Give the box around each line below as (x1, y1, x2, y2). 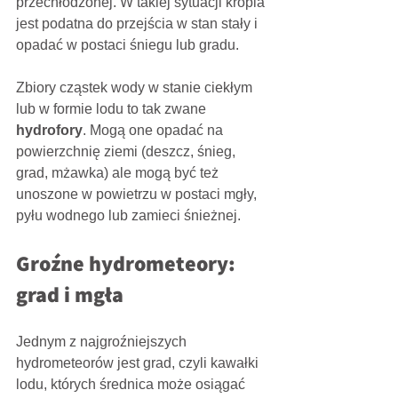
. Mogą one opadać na (83, 122, 227, 138)
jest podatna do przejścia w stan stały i (16, 15, 261, 31)
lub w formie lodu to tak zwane (16, 100, 210, 116)
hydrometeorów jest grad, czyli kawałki (16, 354, 262, 370)
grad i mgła (16, 279, 123, 308)
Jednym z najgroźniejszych (16, 333, 190, 349)
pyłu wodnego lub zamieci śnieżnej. (16, 207, 244, 223)
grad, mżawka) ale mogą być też (16, 164, 222, 180)
